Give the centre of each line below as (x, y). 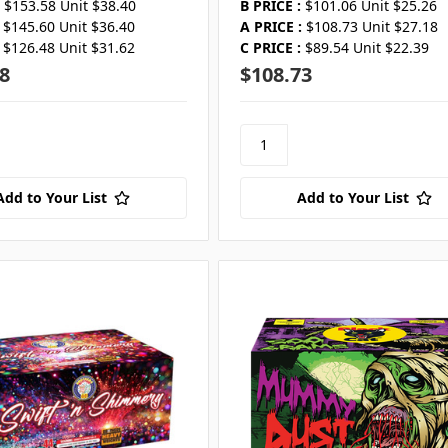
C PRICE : (270, 47)
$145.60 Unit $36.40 (68, 26)
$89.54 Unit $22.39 (366, 47)
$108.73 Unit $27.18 (371, 26)
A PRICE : (270, 26)
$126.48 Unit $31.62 (68, 47)
